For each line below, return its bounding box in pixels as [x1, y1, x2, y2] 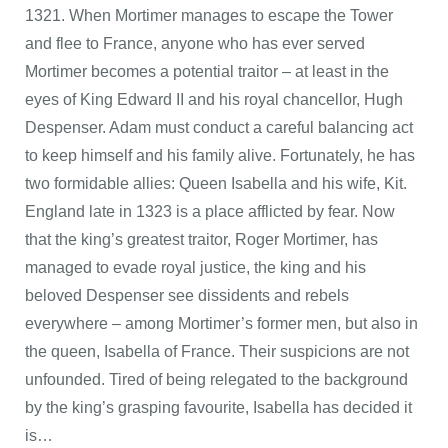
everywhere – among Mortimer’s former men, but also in [25, 315, 418, 332]
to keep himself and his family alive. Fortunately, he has [25, 147, 415, 164]
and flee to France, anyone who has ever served [25, 35, 365, 52]
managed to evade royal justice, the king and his [25, 259, 366, 276]
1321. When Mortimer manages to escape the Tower [25, 7, 393, 24]
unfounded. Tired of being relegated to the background [25, 371, 408, 388]
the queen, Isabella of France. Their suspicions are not [25, 343, 409, 360]
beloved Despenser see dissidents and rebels [25, 287, 349, 304]
